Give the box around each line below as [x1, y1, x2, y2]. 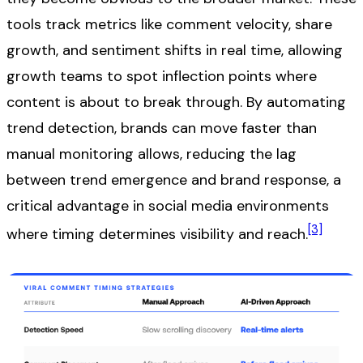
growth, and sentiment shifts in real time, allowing [6, 40, 343, 60]
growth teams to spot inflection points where [6, 66, 317, 86]
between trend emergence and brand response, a [6, 169, 341, 190]
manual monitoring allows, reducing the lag [6, 143, 297, 164]
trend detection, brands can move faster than [6, 117, 317, 138]
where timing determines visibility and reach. [6, 224, 308, 244]
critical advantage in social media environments [6, 195, 329, 216]
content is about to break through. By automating [6, 92, 346, 112]
